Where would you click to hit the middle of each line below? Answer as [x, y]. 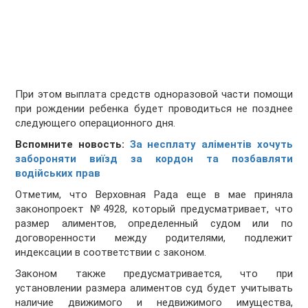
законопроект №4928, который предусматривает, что [154, 209]
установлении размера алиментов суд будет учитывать [154, 288]
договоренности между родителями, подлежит [154, 238]
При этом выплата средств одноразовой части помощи [154, 95]
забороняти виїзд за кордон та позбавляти [154, 159]
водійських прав [58, 174]
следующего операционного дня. [96, 123]
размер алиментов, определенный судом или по [154, 224]
